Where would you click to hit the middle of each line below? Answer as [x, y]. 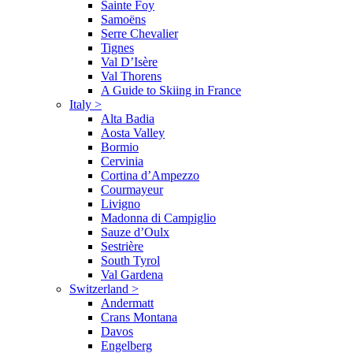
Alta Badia [128, 118]
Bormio [120, 147]
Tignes [117, 47]
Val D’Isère [129, 61]
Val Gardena [132, 274]
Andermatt [127, 303]
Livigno [121, 203]
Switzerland [100, 288]
